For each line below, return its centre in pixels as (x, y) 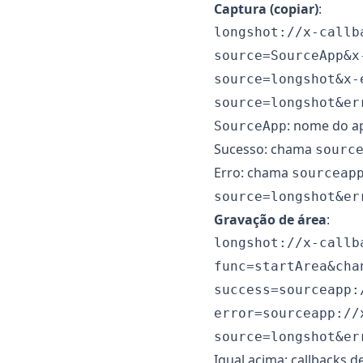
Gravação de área (270, 220)
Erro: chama (253, 173)
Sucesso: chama (265, 149)
